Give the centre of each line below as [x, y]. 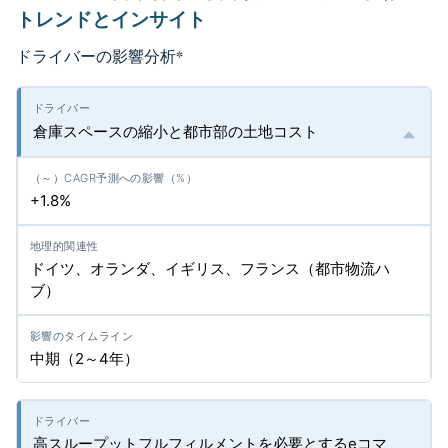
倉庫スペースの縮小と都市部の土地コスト [175, 131]
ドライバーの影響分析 [96, 56]
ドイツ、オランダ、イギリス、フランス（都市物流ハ [210, 268]
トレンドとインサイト [111, 19]
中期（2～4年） [84, 358]
